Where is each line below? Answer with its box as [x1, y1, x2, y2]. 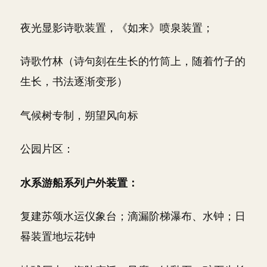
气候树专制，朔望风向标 [20, 108, 138, 122]
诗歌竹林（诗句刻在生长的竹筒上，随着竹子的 [20, 55, 246, 67]
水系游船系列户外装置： [20, 176, 138, 189]
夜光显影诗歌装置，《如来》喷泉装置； [20, 21, 213, 34]
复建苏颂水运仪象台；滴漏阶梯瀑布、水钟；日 [20, 210, 246, 222]
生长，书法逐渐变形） [20, 75, 128, 88]
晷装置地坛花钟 [20, 230, 95, 243]
